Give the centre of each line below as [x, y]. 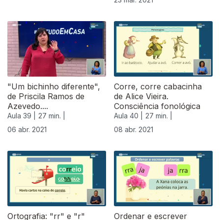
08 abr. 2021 [134, 130]
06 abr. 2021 [27, 130]
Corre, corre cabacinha [158, 87]
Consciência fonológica [157, 106]
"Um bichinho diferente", [54, 87]
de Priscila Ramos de [46, 96]
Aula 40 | [128, 116]
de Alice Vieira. [141, 96]
